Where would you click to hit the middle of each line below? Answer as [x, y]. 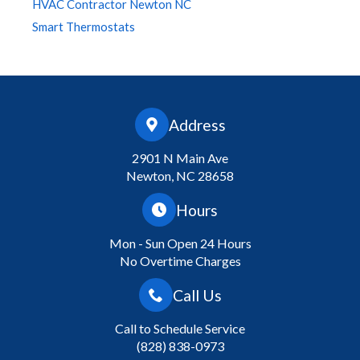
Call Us [197, 295]
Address [197, 125]
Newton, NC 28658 [180, 176]
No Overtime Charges [180, 261]
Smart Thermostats [84, 27]
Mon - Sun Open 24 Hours [180, 243]
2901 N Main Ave [180, 158]
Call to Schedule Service [180, 329]
